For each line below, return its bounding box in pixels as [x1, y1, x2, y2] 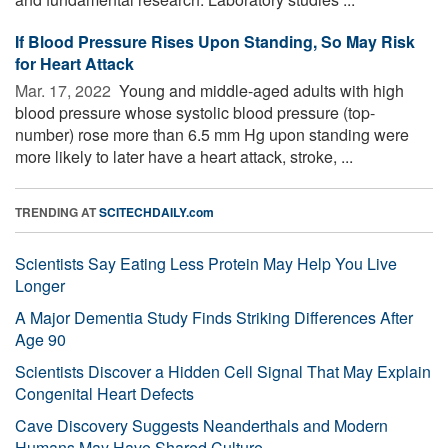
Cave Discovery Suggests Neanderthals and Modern [15, 413, 388, 437]
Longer [15, 273, 65, 297]
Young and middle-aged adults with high [115, 78, 404, 102]
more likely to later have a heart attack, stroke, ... [15, 144, 353, 168]
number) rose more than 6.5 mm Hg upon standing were [15, 122, 409, 146]
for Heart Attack [15, 51, 134, 75]
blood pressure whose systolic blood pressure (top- [15, 100, 375, 124]
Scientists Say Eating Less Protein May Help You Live [15, 251, 397, 275]
